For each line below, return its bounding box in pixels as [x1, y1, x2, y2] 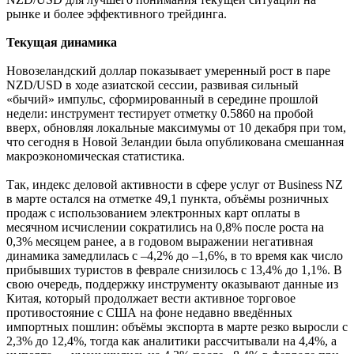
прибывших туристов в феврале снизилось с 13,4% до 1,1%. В [6, 263, 342, 277]
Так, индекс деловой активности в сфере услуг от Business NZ [6, 178, 343, 192]
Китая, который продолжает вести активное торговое [6, 292, 296, 306]
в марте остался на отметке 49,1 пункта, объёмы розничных [6, 192, 329, 206]
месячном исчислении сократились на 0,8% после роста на [6, 220, 324, 235]
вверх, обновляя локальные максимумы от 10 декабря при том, [6, 121, 346, 135]
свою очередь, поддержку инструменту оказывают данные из [6, 277, 338, 292]
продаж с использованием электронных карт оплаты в [6, 206, 300, 220]
